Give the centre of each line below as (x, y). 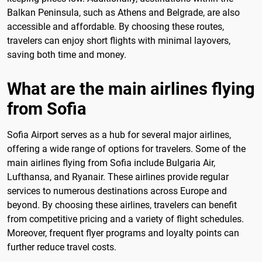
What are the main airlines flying (131, 89)
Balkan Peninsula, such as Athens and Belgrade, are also (123, 13)
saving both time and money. (67, 55)
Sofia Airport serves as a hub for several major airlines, (119, 135)
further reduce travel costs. (62, 247)
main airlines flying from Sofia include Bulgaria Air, (111, 163)
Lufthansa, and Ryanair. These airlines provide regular (118, 177)
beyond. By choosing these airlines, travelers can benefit (122, 205)
